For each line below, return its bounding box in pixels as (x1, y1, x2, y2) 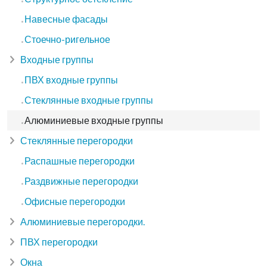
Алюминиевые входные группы (24, 114, 163, 126)
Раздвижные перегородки (24, 175, 138, 187)
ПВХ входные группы (24, 73, 118, 85)
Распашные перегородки (24, 154, 135, 166)
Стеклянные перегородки (18, 134, 133, 146)
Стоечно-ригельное (24, 33, 110, 45)
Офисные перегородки (24, 195, 125, 207)
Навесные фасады (24, 13, 108, 24)
